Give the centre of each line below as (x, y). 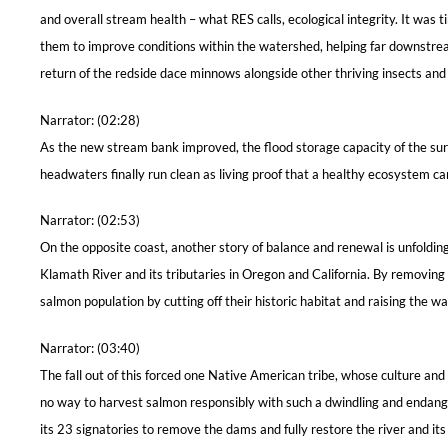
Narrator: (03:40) (90, 348)
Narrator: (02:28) (90, 119)
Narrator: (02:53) (90, 220)
